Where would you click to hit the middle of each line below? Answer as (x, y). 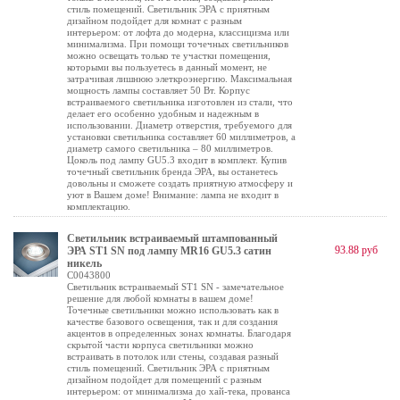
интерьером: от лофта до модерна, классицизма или (178, 32)
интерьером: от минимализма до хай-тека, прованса (179, 391)
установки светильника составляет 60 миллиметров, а (181, 137)
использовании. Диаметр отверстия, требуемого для (179, 125)
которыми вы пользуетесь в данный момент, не (167, 67)
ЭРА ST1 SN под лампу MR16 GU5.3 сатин (169, 251)
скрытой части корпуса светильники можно (160, 345)
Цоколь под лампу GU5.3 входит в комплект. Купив (177, 160)
